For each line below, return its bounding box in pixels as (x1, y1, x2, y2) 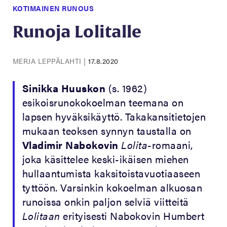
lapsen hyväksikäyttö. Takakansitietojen (22, 109, 206, 124)
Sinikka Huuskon (22, 81, 106, 96)
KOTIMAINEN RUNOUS (12, 3, 94, 14)
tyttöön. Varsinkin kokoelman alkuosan (22, 180, 203, 195)
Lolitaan (22, 208, 60, 223)
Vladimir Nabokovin (22, 137, 119, 153)
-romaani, (147, 137, 193, 153)
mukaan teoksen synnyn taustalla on (22, 123, 192, 138)
